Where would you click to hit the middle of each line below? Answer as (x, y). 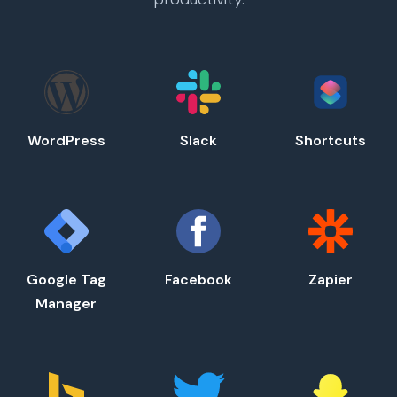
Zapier (331, 280)
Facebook (198, 280)
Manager (66, 304)
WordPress (66, 141)
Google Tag (66, 280)
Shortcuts (331, 141)
